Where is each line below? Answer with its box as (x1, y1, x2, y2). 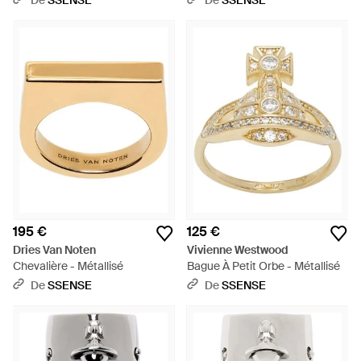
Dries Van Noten (13, 243, 96, 257)
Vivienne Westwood (187, 243, 288, 257)
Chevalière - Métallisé (13, 259, 123, 273)
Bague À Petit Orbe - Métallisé (187, 259, 340, 273)
